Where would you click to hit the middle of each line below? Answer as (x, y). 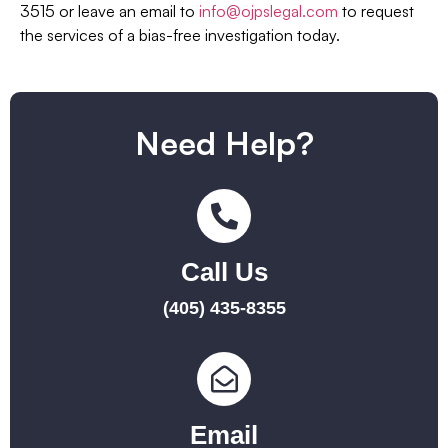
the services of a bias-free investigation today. (180, 35)
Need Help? (224, 142)
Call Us (224, 271)
